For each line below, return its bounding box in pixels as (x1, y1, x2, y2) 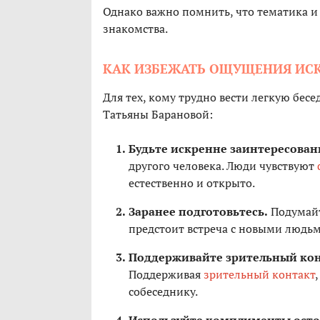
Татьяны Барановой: (103, 106, 213, 123)
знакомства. (103, 21, 168, 37)
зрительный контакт (204, 266, 315, 283)
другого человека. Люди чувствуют (129, 158, 317, 174)
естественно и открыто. (129, 175, 255, 191)
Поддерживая (129, 266, 204, 283)
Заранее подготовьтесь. (129, 204, 268, 220)
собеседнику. (129, 284, 198, 300)
